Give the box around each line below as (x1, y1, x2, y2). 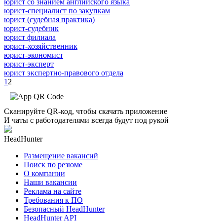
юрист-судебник (4, 24, 59, 33)
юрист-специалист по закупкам (4, 6, 110, 15)
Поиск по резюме (24, 160, 82, 169)
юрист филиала (4, 33, 56, 41)
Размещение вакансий (24, 151, 98, 160)
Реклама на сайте (24, 186, 81, 195)
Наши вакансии (24, 178, 77, 186)
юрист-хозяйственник (4, 41, 77, 50)
